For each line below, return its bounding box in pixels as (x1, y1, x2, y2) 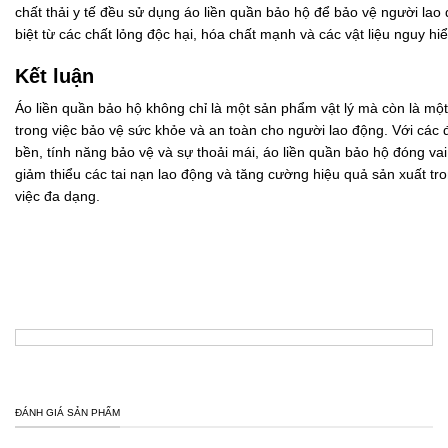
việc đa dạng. (15, 188, 100, 205)
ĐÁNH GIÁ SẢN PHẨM (15, 406, 120, 418)
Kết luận (15, 64, 94, 87)
